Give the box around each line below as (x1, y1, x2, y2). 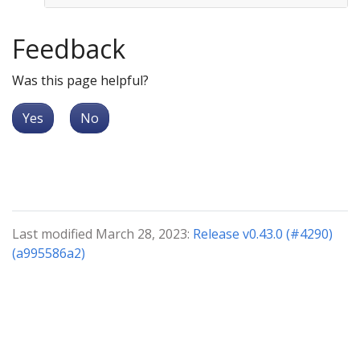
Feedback (12, 31, 125, 67)
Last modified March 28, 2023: (12, 225, 193, 243)
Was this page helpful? (12, 72, 149, 90)
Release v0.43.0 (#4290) (193, 225, 333, 243)
